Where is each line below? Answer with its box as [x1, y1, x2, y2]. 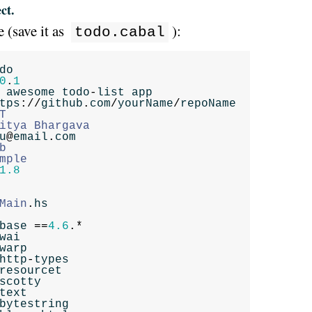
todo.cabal [75, 24, 165, 40]
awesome [6, 86, 55, 99]
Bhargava [34, 120, 90, 132]
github [41, 97, 83, 110]
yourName [118, 97, 173, 110]
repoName [180, 97, 236, 110]
